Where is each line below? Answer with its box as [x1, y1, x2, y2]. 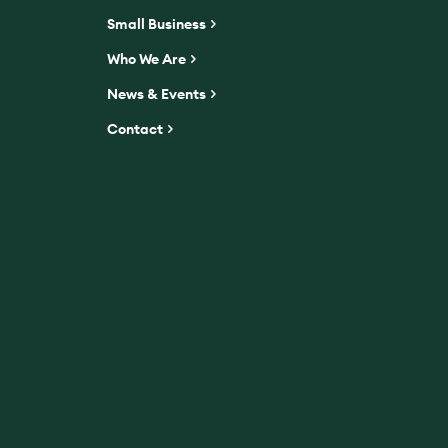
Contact [107, 120, 164, 138]
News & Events [107, 85, 207, 103]
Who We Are [107, 50, 187, 68]
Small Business [107, 15, 207, 33]
